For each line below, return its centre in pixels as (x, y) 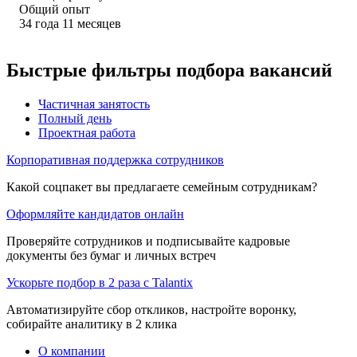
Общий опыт (55, 9)
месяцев (99, 23)
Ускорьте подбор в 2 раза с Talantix (100, 282)
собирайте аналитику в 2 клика (92, 324)
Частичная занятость (94, 104)
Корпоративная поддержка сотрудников (115, 159)
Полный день (75, 118)
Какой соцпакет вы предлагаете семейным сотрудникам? (162, 186)
